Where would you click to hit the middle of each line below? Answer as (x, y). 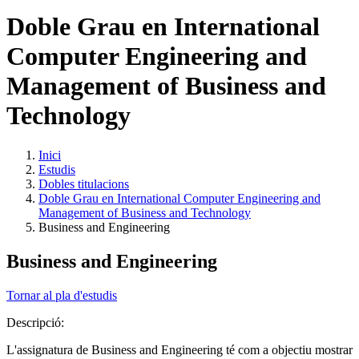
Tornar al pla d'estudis (62, 295)
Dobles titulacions (84, 184)
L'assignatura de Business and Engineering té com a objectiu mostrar (179, 349)
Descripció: (37, 322)
